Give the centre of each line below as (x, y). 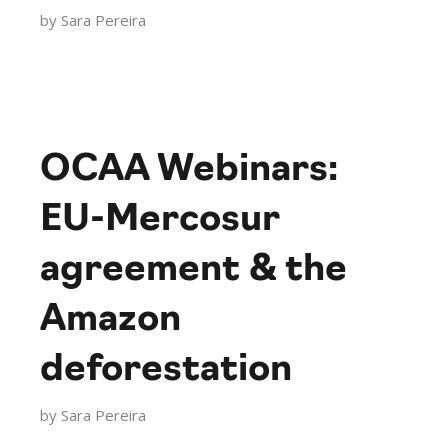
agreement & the (194, 270)
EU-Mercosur (160, 220)
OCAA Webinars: (189, 170)
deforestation (166, 370)
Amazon (111, 320)
